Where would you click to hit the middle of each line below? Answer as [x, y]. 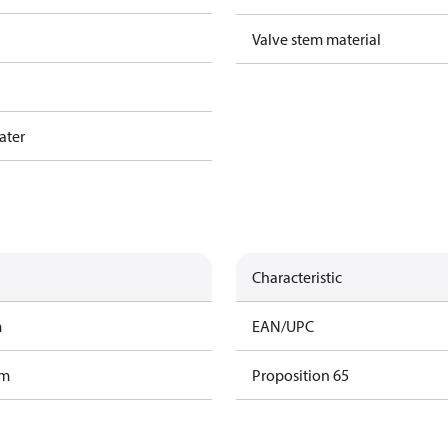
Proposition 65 [300, 375]
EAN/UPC [283, 326]
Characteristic [297, 277]
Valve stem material [316, 39]
